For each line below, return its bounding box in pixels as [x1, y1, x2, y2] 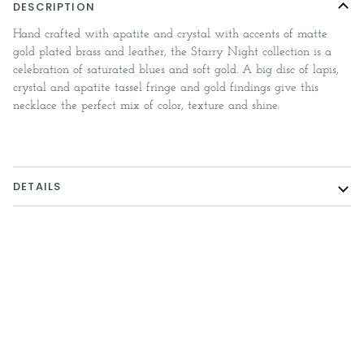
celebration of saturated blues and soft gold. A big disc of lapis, [13, 64, 339, 77]
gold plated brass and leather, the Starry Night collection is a [13, 46, 331, 59]
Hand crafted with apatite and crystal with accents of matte [13, 28, 327, 41]
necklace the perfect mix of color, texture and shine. [13, 100, 279, 113]
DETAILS [13, 179, 62, 195]
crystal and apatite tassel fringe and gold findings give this [13, 82, 318, 95]
